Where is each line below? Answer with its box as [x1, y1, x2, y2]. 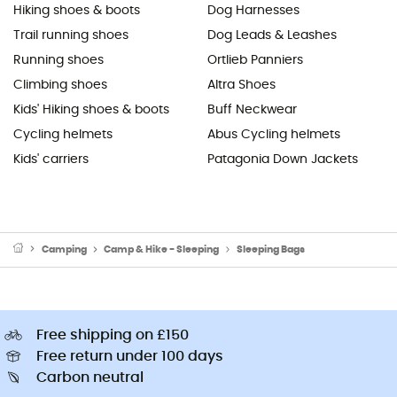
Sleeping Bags [236, 244, 305, 254]
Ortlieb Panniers [207, 53, 303, 66]
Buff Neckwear [207, 103, 297, 116]
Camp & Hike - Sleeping [104, 244, 220, 254]
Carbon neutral [36, 370, 144, 385]
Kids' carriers [13, 152, 89, 166]
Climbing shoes [13, 78, 107, 91]
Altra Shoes [207, 78, 276, 91]
